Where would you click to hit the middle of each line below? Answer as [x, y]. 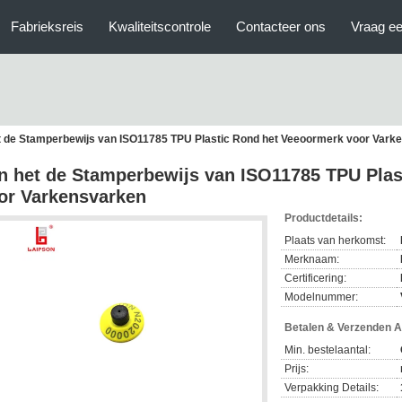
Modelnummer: [321, 297]
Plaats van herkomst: [335, 240]
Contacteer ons [281, 26]
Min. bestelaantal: [328, 350]
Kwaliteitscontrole [160, 26]
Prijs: [297, 369]
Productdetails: [323, 218]
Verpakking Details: [332, 388]
